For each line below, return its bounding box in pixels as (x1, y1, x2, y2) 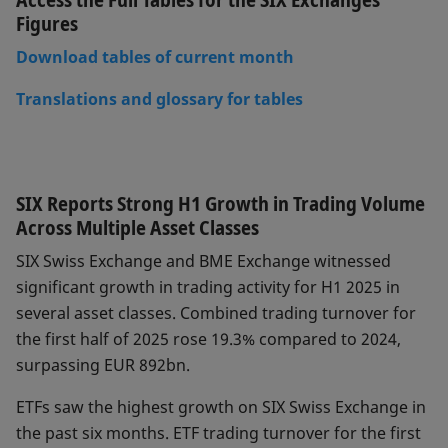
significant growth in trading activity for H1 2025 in (16, 276, 400, 298)
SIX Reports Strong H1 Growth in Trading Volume (16, 190, 425, 217)
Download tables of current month (16, 46, 294, 68)
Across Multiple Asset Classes (16, 214, 259, 241)
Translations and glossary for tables (16, 88, 303, 110)
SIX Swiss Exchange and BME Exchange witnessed (16, 250, 391, 272)
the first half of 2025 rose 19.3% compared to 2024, (16, 328, 401, 350)
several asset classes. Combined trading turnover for (16, 302, 416, 324)
